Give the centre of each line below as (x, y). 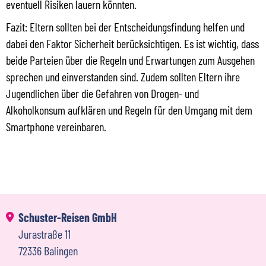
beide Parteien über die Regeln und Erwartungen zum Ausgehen (130, 60)
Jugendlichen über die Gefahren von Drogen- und (102, 93)
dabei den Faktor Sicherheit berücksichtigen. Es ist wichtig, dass (132, 43)
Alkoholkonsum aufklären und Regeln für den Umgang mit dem (129, 110)
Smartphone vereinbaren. (56, 126)
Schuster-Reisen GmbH (68, 217)
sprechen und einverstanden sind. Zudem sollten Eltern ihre (123, 76)
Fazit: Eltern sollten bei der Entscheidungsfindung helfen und (125, 26)
